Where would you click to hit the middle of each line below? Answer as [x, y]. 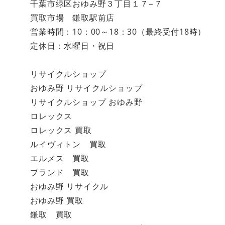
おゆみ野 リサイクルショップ [86, 88]
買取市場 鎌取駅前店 [73, 17]
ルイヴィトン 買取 [68, 144]
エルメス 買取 [60, 158]
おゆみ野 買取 [57, 200]
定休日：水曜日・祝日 [73, 45]
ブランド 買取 [60, 172]
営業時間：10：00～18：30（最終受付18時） [118, 31]
